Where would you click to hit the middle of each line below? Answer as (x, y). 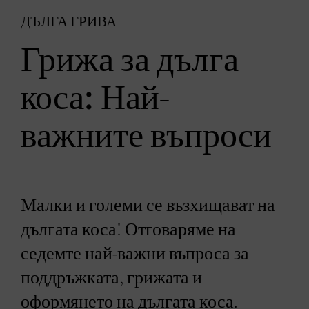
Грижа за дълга (130, 61)
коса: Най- (95, 99)
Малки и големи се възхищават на (148, 206)
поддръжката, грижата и (111, 278)
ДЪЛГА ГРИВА (69, 22)
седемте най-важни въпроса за (135, 254)
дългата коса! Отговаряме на (128, 230)
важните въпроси (146, 137)
